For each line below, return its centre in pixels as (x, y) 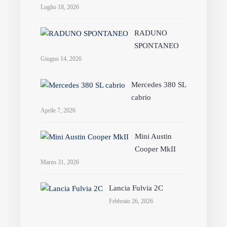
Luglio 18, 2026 (60, 7)
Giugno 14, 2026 (61, 59)
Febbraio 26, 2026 (131, 201)
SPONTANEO (157, 46)
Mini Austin (153, 136)
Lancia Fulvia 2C (136, 188)
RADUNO (151, 33)
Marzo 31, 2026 (60, 162)
